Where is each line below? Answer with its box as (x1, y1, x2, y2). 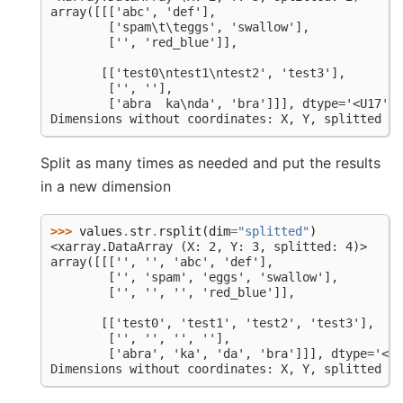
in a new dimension (40, 176, 171, 195)
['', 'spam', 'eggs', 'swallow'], (50, 270, 338, 285)
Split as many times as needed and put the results (40, 153, 381, 172)
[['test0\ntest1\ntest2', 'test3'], (50, 65, 345, 80)
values (79, 224, 122, 239)
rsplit (158, 224, 201, 239)
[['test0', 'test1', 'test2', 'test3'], (50, 316, 374, 331)
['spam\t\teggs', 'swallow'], (50, 19, 309, 34)
